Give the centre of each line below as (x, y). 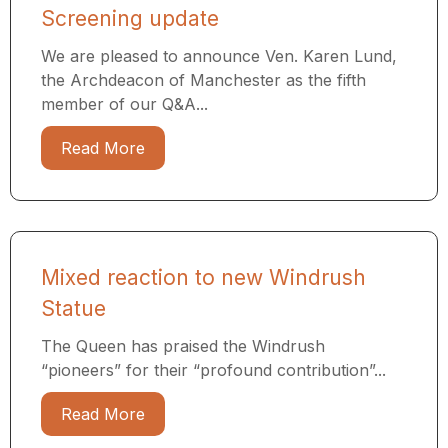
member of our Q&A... (124, 104)
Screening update (130, 19)
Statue (73, 309)
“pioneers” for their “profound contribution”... (213, 370)
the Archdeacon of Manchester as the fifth (203, 80)
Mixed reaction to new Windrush (203, 278)
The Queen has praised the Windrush (183, 346)
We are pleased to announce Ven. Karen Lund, (219, 56)
